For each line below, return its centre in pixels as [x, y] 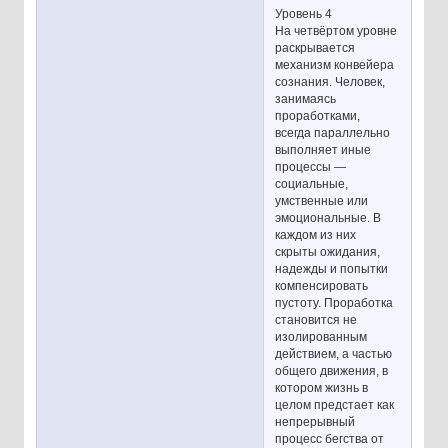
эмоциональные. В [328, 218]
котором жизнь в [322, 388]
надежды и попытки [332, 269]
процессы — [311, 167]
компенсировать [322, 286]
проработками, [318, 116]
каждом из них [316, 235]
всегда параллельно [333, 133]
